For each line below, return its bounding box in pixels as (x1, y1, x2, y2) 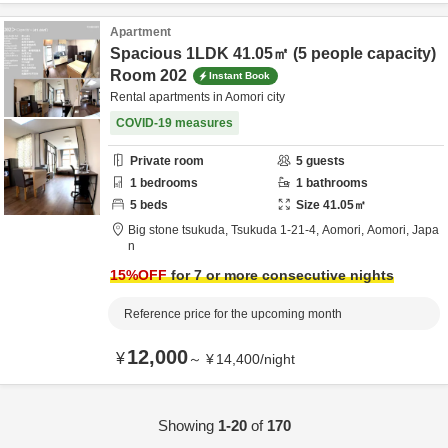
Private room (130, 154, 204, 168)
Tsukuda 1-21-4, (280, 223, 322, 237)
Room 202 (110, 67, 187, 84)
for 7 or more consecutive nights (167, 267, 394, 283)
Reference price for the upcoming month (124, 307, 342, 321)
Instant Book (209, 69, 270, 81)
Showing (157, 417, 218, 434)
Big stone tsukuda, (128, 223, 231, 237)
